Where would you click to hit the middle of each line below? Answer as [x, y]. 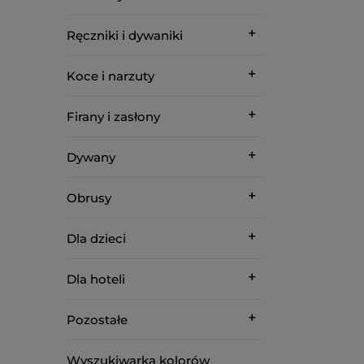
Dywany [91, 157]
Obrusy [89, 198]
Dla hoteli [96, 279]
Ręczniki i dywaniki [125, 35]
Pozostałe [97, 320]
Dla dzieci [96, 238]
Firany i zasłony [113, 117]
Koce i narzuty [110, 76]
